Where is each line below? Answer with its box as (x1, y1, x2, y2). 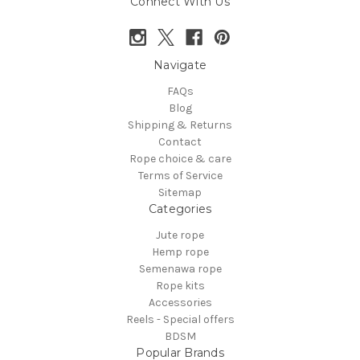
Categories (148, 201, 212, 216)
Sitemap (158, 185, 202, 199)
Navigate (153, 57, 207, 72)
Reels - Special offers (125, 312, 235, 326)
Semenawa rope (138, 261, 222, 276)
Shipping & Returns (128, 117, 232, 132)
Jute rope (156, 227, 204, 242)
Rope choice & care (129, 151, 231, 166)
